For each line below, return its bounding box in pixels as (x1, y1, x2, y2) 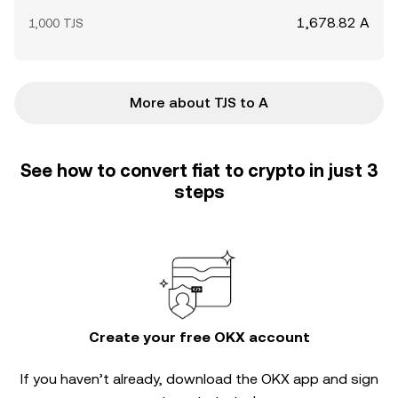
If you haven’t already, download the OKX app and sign (20, 370, 378, 387)
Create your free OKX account (88, 329, 310, 346)
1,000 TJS (28, 16, 84, 30)
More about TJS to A (130, 94, 268, 111)
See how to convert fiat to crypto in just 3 (20, 160, 378, 181)
